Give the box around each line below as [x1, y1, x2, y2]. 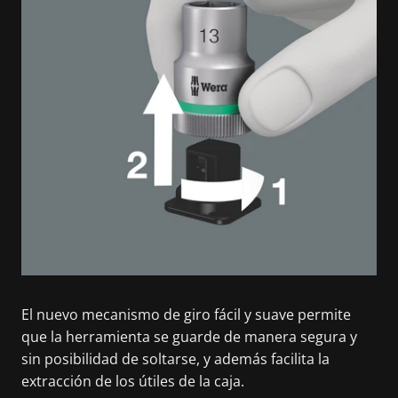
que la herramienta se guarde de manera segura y [21, 327, 357, 346]
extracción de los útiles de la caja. [21, 371, 244, 391]
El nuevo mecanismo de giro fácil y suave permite [21, 305, 351, 324]
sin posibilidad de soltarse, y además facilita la [21, 349, 330, 369]
